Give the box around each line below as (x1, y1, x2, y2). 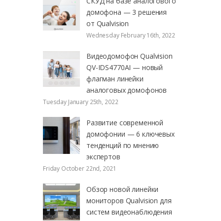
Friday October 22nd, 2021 (43, 164, 116, 173)
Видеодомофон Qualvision (86, 51, 173, 61)
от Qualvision (86, 18, 129, 28)
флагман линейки (86, 74, 144, 83)
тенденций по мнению (86, 140, 159, 150)
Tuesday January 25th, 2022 (43, 97, 118, 106)
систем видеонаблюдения (86, 207, 172, 217)
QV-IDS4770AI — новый (86, 62, 163, 72)
